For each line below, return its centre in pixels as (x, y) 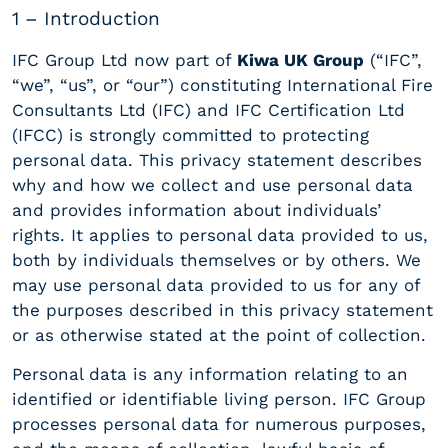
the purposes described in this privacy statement (222, 309)
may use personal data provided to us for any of (216, 284)
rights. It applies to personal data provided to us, (220, 234)
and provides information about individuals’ (196, 209)
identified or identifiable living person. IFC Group (219, 399)
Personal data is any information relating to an (210, 374)
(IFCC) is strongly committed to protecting (190, 134)
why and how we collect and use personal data (212, 184)
